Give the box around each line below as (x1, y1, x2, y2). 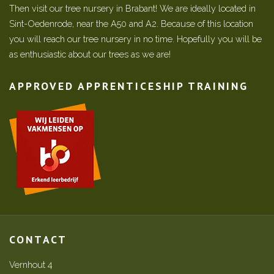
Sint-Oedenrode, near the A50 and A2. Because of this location (9, 18, 253, 29)
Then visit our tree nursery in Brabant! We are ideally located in (9, 3, 256, 13)
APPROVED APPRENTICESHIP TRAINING (9, 79, 248, 93)
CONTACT (9, 232, 67, 246)
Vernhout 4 (9, 259, 53, 270)
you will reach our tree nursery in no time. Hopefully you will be (9, 34, 262, 44)
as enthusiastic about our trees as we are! (9, 49, 171, 59)
